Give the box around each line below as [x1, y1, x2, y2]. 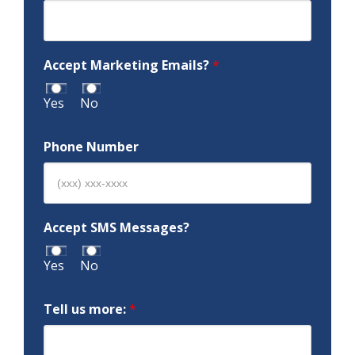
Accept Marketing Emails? [44, 55, 212, 74]
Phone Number [44, 137, 139, 155]
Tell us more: [44, 300, 129, 318]
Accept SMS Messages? [44, 218, 189, 236]
